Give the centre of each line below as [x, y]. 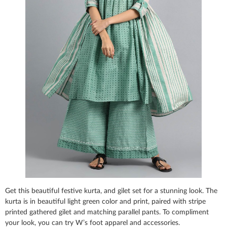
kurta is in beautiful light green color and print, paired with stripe [105, 201]
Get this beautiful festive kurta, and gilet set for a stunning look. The [111, 191]
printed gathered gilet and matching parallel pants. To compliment [107, 212]
